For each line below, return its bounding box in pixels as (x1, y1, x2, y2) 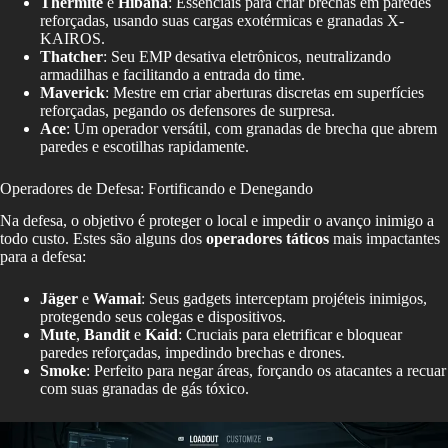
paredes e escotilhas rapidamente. (40, 137, 249, 155)
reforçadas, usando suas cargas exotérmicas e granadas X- (40, 11, 404, 29)
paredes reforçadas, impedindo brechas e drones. (40, 344, 345, 362)
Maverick (40, 83, 105, 101)
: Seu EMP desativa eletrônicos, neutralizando (103, 47, 391, 65)
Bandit (84, 326, 130, 344)
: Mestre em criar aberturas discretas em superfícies (105, 83, 424, 101)
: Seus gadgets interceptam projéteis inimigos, (141, 290, 427, 308)
